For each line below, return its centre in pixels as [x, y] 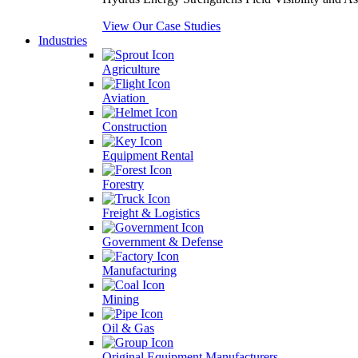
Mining [121, 299]
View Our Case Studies [161, 26]
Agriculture [131, 69]
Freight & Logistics [151, 213]
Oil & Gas [128, 328]
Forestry [123, 184]
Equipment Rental [148, 155]
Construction [135, 127]
